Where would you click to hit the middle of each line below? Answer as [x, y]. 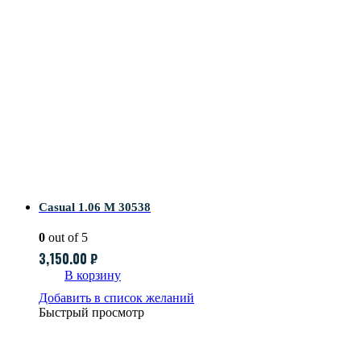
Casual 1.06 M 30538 [95, 207]
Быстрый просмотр [91, 313]
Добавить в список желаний [116, 298]
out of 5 [66, 238]
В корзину [93, 276]
